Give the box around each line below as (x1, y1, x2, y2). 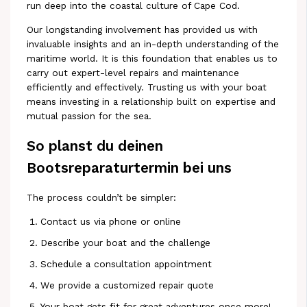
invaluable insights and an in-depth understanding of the (27, 38, 280, 49)
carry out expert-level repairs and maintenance (27, 66, 240, 78)
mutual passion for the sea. (27, 110, 152, 121)
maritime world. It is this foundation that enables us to (27, 52, 278, 64)
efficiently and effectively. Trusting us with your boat (27, 81, 267, 93)
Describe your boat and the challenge (40, 236, 211, 248)
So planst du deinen (27, 137, 164, 154)
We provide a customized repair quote (40, 279, 214, 291)
